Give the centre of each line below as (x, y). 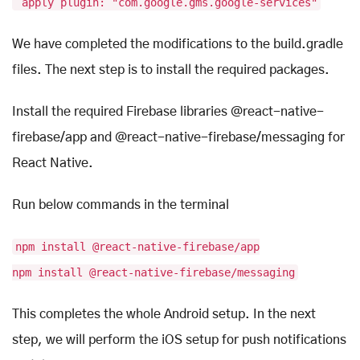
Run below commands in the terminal (121, 205)
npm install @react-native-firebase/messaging (153, 273)
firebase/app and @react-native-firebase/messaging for (178, 138)
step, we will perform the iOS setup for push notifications (179, 340)
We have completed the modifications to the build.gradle (178, 45)
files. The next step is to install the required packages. (171, 70)
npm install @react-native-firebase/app (137, 247)
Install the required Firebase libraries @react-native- (168, 112)
